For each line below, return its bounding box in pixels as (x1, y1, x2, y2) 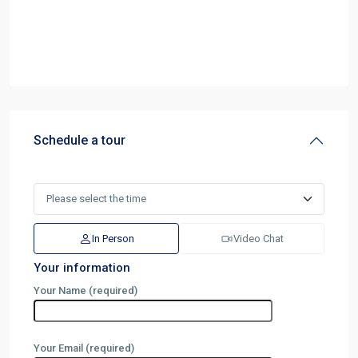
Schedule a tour (34, 133, 125, 148)
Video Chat (233, 233, 284, 245)
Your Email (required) (34, 342, 134, 354)
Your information (34, 261, 130, 275)
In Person (91, 233, 134, 245)
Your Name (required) (34, 284, 137, 296)
